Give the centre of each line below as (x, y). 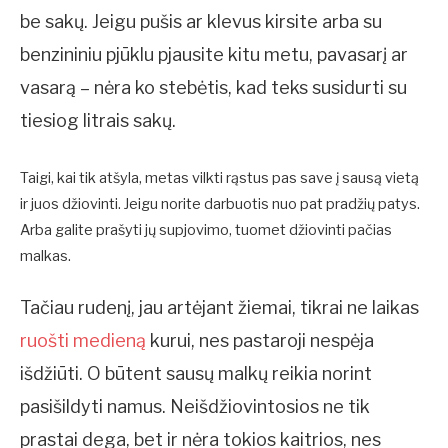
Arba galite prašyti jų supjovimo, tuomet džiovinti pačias (206, 229)
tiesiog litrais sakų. (98, 121)
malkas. (45, 255)
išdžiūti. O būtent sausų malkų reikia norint (196, 373)
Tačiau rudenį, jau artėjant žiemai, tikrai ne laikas (219, 307)
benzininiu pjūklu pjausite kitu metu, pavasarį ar (214, 55)
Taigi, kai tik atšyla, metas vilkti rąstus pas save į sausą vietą (219, 177)
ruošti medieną (83, 340)
